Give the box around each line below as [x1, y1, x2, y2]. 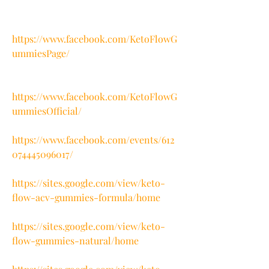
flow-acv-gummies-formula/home [12, 190, 160, 204]
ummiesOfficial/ [12, 104, 82, 117]
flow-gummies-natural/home [12, 234, 139, 247]
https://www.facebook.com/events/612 [12, 133, 175, 146]
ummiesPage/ [12, 46, 70, 59]
